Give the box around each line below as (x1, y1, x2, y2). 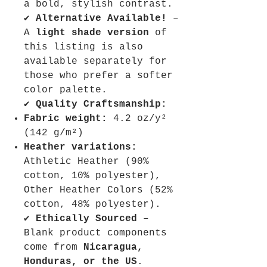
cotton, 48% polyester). (24, 198, 161, 210)
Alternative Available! (36, 13, 167, 24)
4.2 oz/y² (107, 113, 167, 124)
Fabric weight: (24, 113, 107, 124)
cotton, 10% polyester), (24, 170, 161, 181)
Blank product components (24, 227, 167, 238)
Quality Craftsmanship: (36, 98, 167, 110)
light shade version (36, 27, 149, 38)
